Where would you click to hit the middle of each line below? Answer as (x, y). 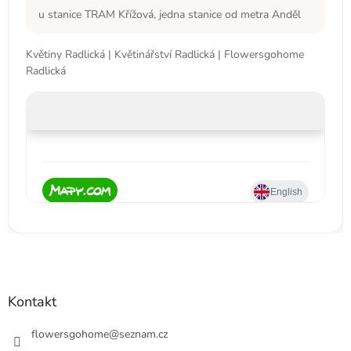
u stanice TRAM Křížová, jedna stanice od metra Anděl (170, 14)
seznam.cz (143, 334)
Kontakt (32, 301)
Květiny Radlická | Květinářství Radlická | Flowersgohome (165, 54)
